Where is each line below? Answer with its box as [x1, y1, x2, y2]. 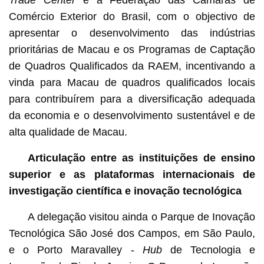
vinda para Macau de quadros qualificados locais [8, 76, 256, 88]
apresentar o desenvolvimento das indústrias [8, 27, 256, 39]
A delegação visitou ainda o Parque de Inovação [27, 210, 256, 223]
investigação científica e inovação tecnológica [8, 184, 242, 197]
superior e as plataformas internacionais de [8, 168, 256, 180]
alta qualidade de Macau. [8, 126, 127, 138]
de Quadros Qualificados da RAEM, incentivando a [8, 60, 256, 72]
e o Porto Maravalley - [8, 243, 143, 256]
